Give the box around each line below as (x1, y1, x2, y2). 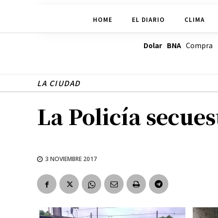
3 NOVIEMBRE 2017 (45, 154, 97, 163)
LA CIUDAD (37, 78, 80, 89)
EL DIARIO (131, 15, 165, 23)
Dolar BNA (143, 40, 181, 51)
